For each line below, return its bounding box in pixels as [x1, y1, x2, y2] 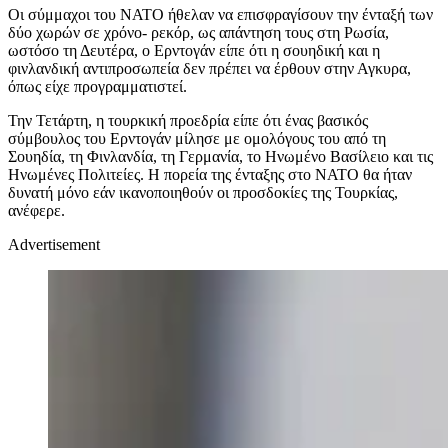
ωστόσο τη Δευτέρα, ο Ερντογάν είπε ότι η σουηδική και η [8, 42, 380, 60]
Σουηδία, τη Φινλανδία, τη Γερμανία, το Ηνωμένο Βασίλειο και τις [8, 148, 433, 166]
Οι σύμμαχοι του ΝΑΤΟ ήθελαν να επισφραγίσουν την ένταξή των [8, 6, 433, 24]
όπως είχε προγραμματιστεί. [8, 78, 187, 96]
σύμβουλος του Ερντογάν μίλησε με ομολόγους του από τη [8, 130, 386, 148]
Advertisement [8, 236, 100, 254]
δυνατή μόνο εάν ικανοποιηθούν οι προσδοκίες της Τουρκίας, [8, 184, 398, 202]
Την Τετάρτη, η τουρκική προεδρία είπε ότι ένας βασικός [8, 112, 368, 130]
